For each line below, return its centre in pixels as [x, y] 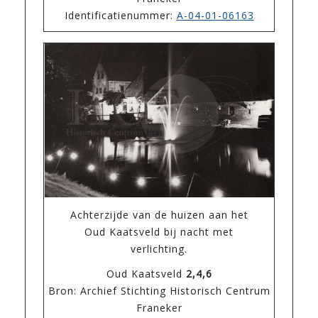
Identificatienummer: [120, 15]
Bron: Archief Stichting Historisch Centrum [159, 290]
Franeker [159, 307]
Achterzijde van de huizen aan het [159, 214]
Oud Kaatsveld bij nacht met [159, 231]
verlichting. [159, 248]
